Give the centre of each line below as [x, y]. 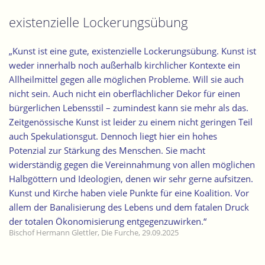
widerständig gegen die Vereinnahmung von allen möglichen [132, 164]
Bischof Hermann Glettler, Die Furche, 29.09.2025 [94, 233]
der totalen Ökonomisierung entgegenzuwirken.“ [108, 221]
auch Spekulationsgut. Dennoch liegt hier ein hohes [113, 136]
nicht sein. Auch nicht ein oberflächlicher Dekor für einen [125, 93]
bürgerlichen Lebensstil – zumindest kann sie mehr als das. [129, 107]
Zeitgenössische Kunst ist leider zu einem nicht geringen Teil [131, 122]
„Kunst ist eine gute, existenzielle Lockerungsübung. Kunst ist [132, 51]
